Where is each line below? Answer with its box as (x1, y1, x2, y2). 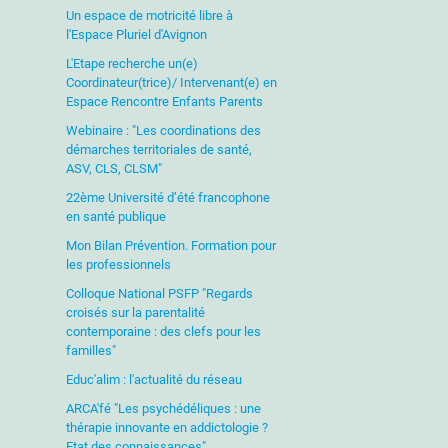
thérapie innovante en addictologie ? (65, 420, 268, 435)
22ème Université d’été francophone (65, 190, 270, 205)
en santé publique (65, 209, 166, 224)
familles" (65, 343, 116, 358)
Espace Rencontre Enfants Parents (65, 94, 263, 109)
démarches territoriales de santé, (65, 142, 252, 157)
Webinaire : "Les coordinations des (65, 123, 261, 138)
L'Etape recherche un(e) (65, 56, 198, 71)
